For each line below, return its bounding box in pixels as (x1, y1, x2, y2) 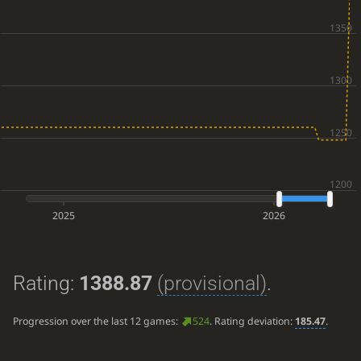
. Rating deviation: (209, 314, 295, 329)
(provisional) (156, 271, 267, 295)
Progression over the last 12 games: (12, 314, 180, 329)
